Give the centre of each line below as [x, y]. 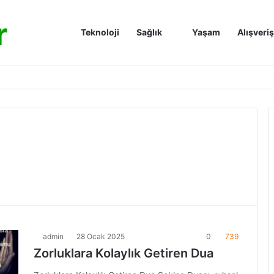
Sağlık [149, 32]
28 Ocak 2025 [101, 236]
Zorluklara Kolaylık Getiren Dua [124, 253]
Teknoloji [100, 32]
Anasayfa [80, 32]
